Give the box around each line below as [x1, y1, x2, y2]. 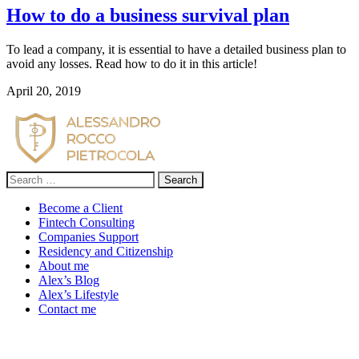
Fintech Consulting [38, 216, 135, 230]
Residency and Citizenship [38, 244, 173, 259]
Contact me [38, 302, 96, 317]
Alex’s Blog [38, 273, 99, 288]
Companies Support [38, 230, 139, 244]
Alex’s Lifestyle [38, 288, 119, 302]
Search [6, 171, 40, 185]
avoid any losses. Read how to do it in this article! [6, 57, 257, 71]
